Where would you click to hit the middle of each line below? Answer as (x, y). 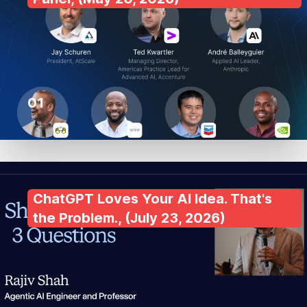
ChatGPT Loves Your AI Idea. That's (152, 199)
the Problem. (75, 218)
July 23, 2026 (175, 218)
